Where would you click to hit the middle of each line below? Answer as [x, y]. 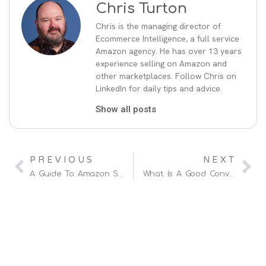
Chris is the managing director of [158, 26]
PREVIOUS [62, 161]
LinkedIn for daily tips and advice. [159, 88]
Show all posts [126, 110]
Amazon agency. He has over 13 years [169, 51]
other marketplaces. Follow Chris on [166, 76]
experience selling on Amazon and [161, 63]
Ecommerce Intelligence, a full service [167, 38]
